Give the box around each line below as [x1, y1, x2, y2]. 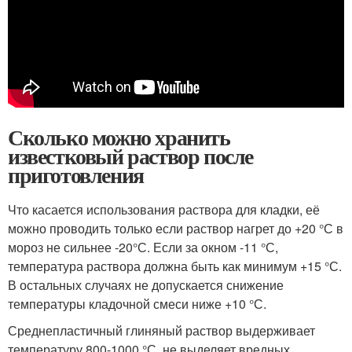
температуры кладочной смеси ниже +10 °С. [8, 295, 266, 313]
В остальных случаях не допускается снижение [8, 276, 284, 294]
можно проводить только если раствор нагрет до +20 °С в [8, 219, 343, 237]
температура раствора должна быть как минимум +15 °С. [8, 257, 342, 275]
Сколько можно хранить [8, 121, 230, 153]
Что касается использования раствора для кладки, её [8, 200, 320, 218]
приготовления [8, 159, 144, 191]
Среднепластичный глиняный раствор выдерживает [8, 321, 315, 339]
